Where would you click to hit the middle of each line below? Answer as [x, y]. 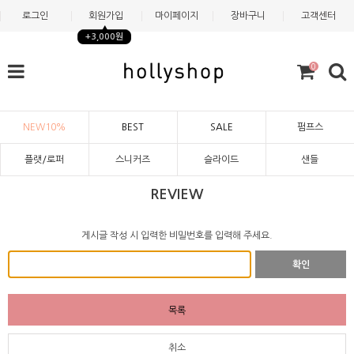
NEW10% [44, 127]
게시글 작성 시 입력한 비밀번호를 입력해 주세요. [177, 235]
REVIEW [177, 194]
